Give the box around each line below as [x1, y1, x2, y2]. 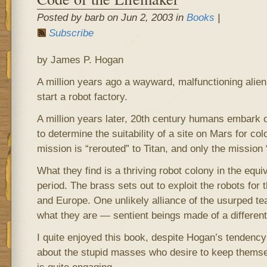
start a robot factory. [36, 91, 128, 103]
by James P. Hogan [36, 54, 123, 66]
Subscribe [48, 27, 94, 39]
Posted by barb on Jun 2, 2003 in [36, 11, 187, 23]
